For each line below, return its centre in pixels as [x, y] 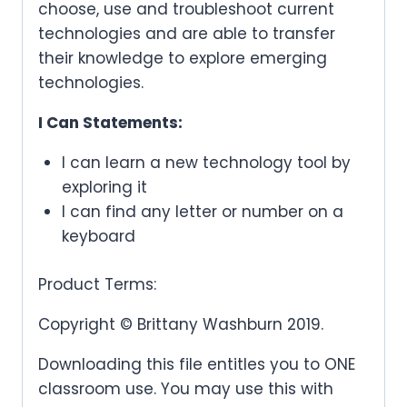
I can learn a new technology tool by [206, 163]
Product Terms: [97, 284]
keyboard [98, 237]
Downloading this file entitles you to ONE [197, 364]
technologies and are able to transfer [187, 34]
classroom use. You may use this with [186, 388]
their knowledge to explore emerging [183, 59]
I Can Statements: [110, 123]
